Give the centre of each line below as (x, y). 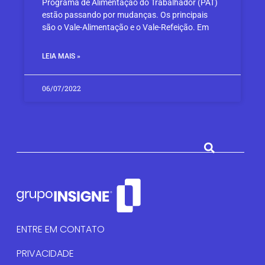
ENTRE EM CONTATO (61, 230)
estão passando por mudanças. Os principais (125, 14)
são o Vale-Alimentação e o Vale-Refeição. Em (126, 27)
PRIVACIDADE (45, 254)
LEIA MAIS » (62, 56)
